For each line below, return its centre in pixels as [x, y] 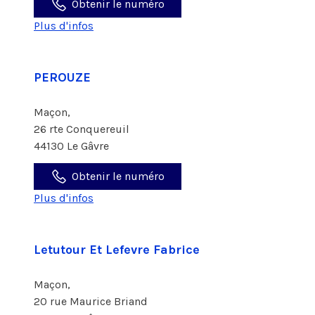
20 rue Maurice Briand [92, 301]
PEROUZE [62, 77]
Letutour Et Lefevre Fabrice [117, 250]
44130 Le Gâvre [71, 146]
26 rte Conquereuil [83, 129]
